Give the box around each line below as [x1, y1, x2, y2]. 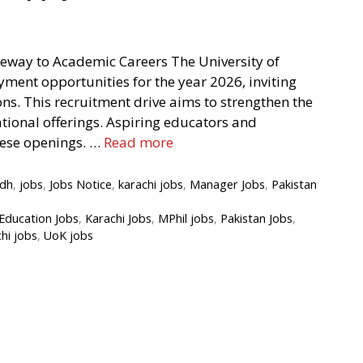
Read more [104, 133, 173, 152]
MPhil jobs [158, 211, 215, 227]
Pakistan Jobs [220, 211, 293, 227]
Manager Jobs [190, 177, 266, 193]
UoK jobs [44, 228, 93, 244]
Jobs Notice [49, 177, 113, 193]
